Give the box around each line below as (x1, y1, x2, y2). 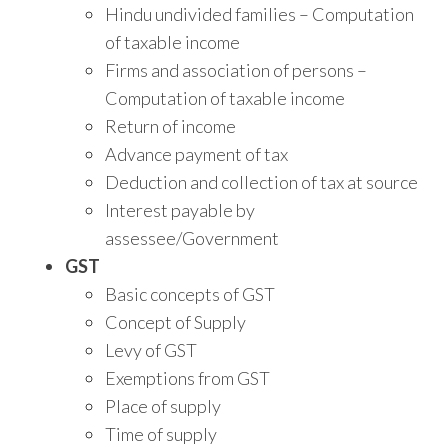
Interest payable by (105, 199, 255, 222)
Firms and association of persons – (105, 59, 367, 82)
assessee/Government (105, 227, 279, 250)
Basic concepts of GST (105, 283, 275, 306)
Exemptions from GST (105, 367, 270, 390)
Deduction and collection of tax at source (105, 171, 418, 194)
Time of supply (105, 423, 217, 446)
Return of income (105, 115, 236, 138)
